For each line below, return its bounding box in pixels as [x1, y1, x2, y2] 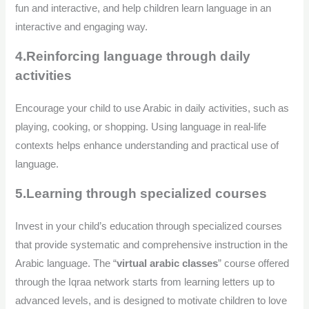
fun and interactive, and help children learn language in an [15, 3, 272, 14]
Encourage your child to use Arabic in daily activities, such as [15, 102, 290, 114]
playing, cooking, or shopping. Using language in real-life [15, 121, 267, 132]
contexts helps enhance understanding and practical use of [15, 139, 279, 151]
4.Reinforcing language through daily [15, 48, 251, 63]
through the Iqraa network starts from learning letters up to [15, 276, 275, 288]
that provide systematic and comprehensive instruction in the [15, 239, 288, 250]
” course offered [218, 257, 290, 269]
